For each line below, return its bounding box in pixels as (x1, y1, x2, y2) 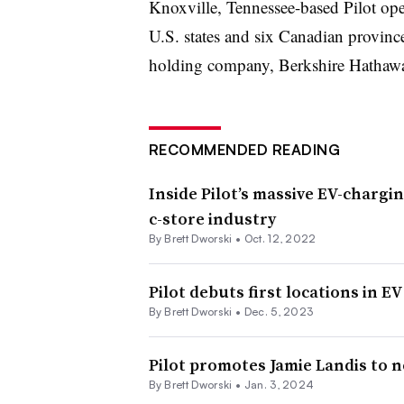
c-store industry (148, 207, 276, 230)
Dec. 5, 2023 (243, 304, 314, 318)
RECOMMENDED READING (148, 140, 340, 159)
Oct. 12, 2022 (243, 231, 317, 245)
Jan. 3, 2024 (243, 377, 315, 391)
